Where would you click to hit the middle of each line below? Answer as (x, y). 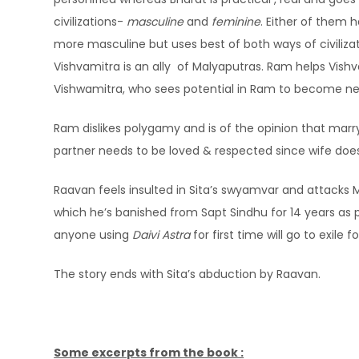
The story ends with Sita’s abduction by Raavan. (188, 274)
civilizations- (91, 22)
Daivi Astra (161, 235)
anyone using (93, 235)
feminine (236, 22)
